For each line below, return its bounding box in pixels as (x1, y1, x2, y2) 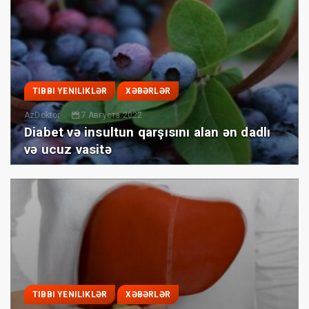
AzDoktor (24, 110, 61, 120)
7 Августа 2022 (81, 110, 143, 120)
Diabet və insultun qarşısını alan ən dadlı (24, 123, 271, 140)
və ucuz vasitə (24, 141, 112, 157)
